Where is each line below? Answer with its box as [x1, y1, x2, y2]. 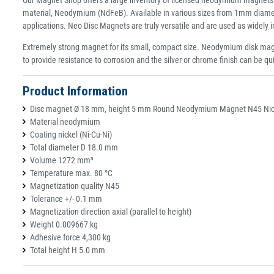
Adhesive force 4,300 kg [30, 232, 111, 242]
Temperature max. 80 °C [30, 168, 113, 178]
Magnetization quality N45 [30, 180, 119, 191]
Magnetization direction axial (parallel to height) [30, 206, 191, 217]
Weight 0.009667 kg [30, 219, 98, 229]
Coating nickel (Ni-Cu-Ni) [30, 129, 112, 139]
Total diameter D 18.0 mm [30, 142, 118, 152]
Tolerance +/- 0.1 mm [30, 193, 102, 204]
